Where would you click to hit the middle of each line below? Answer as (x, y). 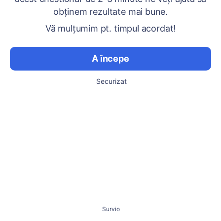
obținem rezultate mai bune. (110, 12)
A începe (110, 58)
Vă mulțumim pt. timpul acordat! (110, 28)
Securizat (111, 81)
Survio (111, 209)
